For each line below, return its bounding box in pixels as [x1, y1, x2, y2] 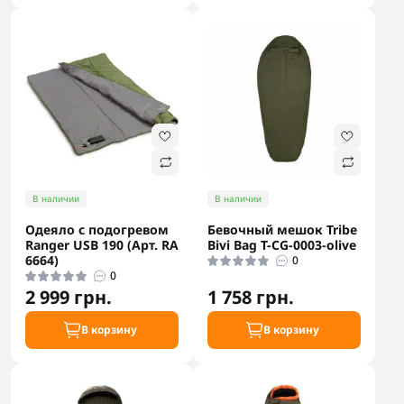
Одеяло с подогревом [25, 221, 169, 238]
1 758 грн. [207, 285, 294, 309]
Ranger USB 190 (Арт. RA [25, 236, 179, 253]
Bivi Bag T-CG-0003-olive [207, 236, 356, 253]
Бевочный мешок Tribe [207, 221, 357, 238]
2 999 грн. [25, 285, 112, 309]
